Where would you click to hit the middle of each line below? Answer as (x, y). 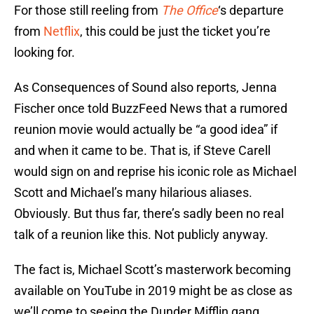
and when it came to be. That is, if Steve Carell (142, 151)
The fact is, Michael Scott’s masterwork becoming (152, 270)
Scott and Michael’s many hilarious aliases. (133, 193)
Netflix (62, 32)
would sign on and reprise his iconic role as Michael (155, 172)
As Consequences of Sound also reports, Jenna (145, 88)
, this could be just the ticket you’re (175, 32)
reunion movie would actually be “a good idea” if (146, 130)
